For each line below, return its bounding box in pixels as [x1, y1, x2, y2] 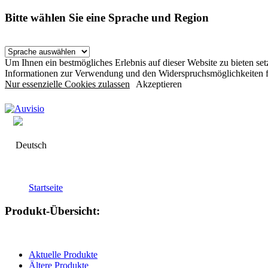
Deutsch [13, 140, 47, 151]
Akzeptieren [136, 79, 182, 90]
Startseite [29, 182, 63, 193]
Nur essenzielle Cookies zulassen [5, 79, 130, 90]
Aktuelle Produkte [29, 249, 98, 260]
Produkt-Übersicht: [5, 205, 100, 218]
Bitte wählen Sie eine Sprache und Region [5, 11, 209, 24]
